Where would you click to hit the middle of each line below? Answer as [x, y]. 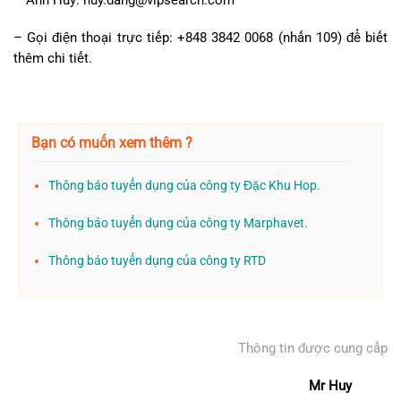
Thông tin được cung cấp [313, 349]
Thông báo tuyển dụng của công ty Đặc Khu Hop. [184, 186]
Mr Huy [330, 386]
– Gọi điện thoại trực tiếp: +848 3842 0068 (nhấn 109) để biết [200, 37]
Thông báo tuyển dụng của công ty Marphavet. [178, 224]
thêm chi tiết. [53, 58]
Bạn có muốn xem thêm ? [112, 143]
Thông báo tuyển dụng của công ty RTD [157, 261]
